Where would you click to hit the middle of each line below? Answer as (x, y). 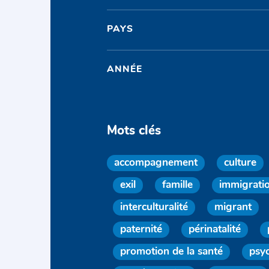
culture (240, 163)
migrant (233, 207)
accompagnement (156, 163)
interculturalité (154, 207)
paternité (141, 229)
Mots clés (134, 131)
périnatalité (215, 229)
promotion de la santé (172, 252)
